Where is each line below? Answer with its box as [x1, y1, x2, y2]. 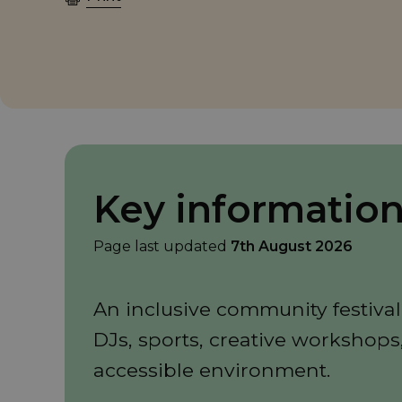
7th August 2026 [231, 237, 353, 255]
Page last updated [93, 237, 231, 255]
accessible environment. [93, 357, 330, 381]
